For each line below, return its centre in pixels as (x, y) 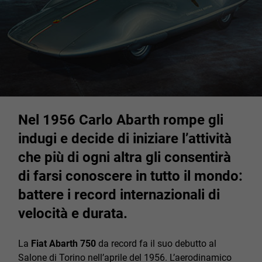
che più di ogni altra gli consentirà (125, 157)
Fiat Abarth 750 (62, 244)
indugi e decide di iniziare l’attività (125, 139)
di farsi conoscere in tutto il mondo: (130, 176)
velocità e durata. (73, 213)
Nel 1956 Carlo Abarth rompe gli (121, 120)
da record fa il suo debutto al (156, 244)
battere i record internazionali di (119, 195)
